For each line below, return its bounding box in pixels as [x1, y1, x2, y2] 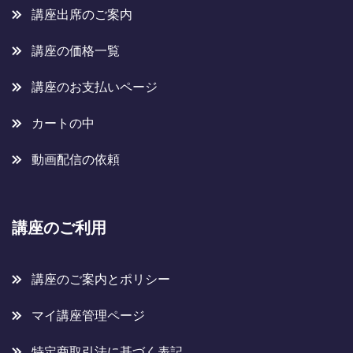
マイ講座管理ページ [32, 308, 145, 324]
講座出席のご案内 [32, 7, 132, 23]
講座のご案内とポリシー [32, 272, 170, 288]
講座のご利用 [12, 218, 106, 238]
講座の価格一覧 [32, 43, 120, 59]
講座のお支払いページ [32, 80, 158, 95]
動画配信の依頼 [32, 152, 120, 168]
